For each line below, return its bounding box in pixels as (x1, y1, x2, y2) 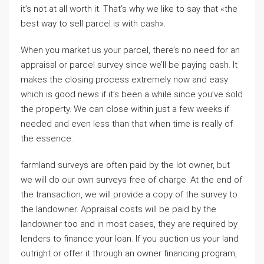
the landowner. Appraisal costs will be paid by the (21, 204, 216, 214)
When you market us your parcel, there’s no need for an (21, 45, 240, 55)
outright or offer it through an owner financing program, (21, 248, 237, 259)
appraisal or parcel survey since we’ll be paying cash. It (21, 60, 237, 70)
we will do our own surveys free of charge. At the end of (21, 174, 242, 185)
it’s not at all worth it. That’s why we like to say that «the (21, 4, 237, 14)
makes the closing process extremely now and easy (21, 74, 228, 85)
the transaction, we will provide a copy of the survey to (21, 189, 237, 200)
